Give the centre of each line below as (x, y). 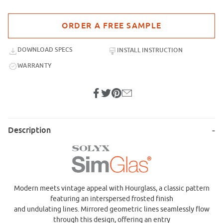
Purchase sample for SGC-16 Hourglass (68, 19)
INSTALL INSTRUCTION (150, 50)
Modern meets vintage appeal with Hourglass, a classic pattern (111, 188)
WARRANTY (35, 65)
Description (29, 130)
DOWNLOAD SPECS (45, 50)
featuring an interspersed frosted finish (111, 199)
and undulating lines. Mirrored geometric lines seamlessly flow (111, 209)
